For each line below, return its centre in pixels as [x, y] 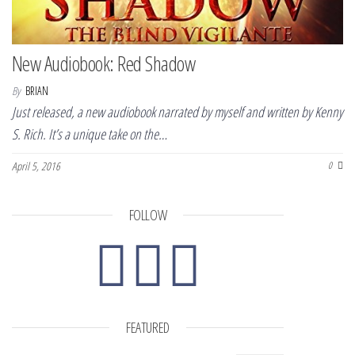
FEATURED [148, 328]
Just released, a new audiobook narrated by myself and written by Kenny [177, 112]
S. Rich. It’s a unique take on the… [90, 134]
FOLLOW [148, 215]
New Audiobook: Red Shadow [103, 64]
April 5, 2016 [36, 166]
